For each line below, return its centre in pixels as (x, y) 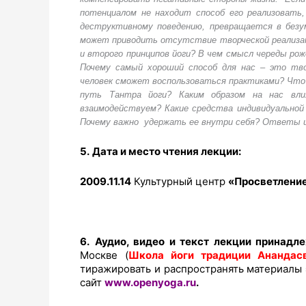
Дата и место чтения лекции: (167, 152)
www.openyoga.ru (150, 283)
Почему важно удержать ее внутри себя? (171, 122)
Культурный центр (180, 182)
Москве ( (104, 255)
